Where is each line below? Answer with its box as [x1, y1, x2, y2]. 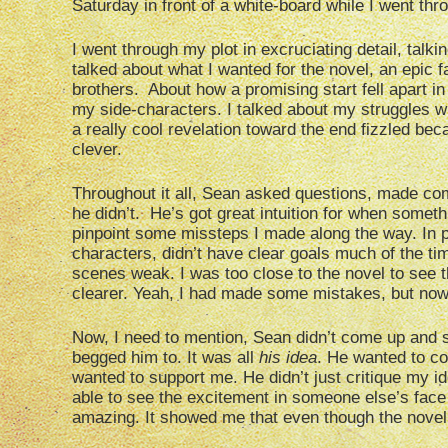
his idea [259, 348, 317, 368]
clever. [72, 140, 122, 160]
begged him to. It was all [72, 348, 259, 368]
